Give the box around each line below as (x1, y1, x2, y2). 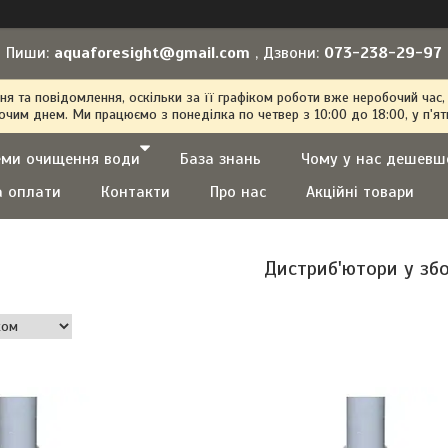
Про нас (210, 182, 266, 202)
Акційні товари (306, 182, 414, 202)
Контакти (101, 182, 170, 202)
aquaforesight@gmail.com (54, 43, 250, 63)
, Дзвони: (250, 43, 324, 63)
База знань (180, 149, 261, 169)
